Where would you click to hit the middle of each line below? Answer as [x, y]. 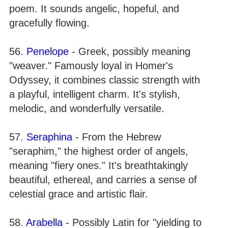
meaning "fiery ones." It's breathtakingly [98, 165]
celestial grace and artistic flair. [79, 194]
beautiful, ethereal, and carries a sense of [103, 180]
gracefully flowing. [49, 23]
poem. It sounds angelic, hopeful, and [94, 9]
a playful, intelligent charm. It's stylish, [95, 94]
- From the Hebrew [117, 137]
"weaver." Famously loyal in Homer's [91, 66]
